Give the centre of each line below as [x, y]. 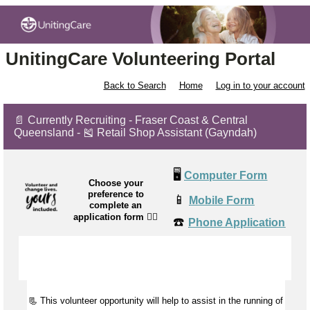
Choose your [116, 183]
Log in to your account [260, 86]
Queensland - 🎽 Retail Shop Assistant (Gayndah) [135, 133]
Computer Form [226, 176]
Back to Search [135, 86]
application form [110, 217]
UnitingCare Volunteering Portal [140, 59]
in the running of [249, 301]
